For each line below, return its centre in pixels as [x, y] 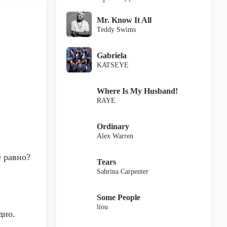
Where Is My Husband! [137, 91]
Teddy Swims [116, 29]
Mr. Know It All [124, 20]
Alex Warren [115, 136]
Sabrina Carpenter [123, 171]
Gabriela [112, 55]
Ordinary [113, 126]
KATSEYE [113, 65]
